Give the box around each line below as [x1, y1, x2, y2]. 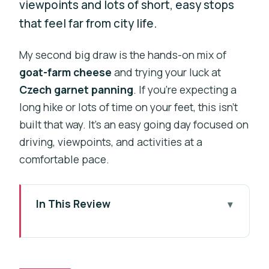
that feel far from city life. [19, 15, 157, 31]
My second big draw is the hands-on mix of [19, 47, 227, 62]
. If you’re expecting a [133, 82, 237, 97]
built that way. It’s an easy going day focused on [19, 117, 249, 132]
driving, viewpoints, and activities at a [19, 134, 203, 150]
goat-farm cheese [19, 65, 112, 80]
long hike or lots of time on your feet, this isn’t [19, 100, 238, 115]
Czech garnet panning [19, 82, 134, 97]
